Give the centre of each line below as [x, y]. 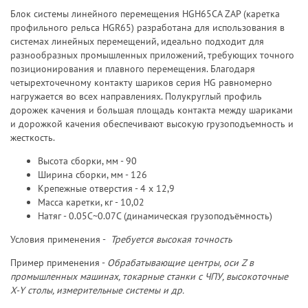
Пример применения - [59, 263]
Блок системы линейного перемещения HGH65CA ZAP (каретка [145, 14]
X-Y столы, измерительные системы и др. [97, 290]
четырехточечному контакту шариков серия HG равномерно [141, 82]
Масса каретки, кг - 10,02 [91, 202]
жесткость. [33, 137]
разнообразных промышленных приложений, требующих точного [152, 55]
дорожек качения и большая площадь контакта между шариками [152, 110]
